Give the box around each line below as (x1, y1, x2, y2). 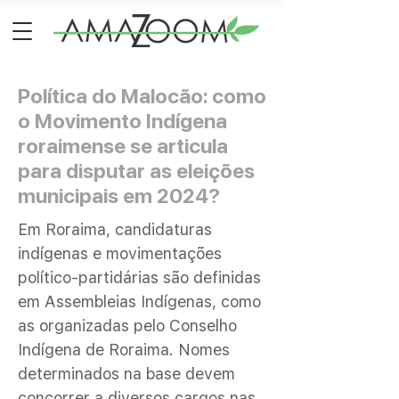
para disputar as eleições (18, 159, 255, 183)
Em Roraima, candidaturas (18, 220, 212, 239)
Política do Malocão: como (18, 84, 266, 109)
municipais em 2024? (18, 183, 220, 208)
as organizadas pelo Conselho (18, 316, 237, 335)
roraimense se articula (18, 134, 228, 159)
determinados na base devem (18, 364, 235, 383)
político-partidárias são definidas (18, 268, 261, 287)
